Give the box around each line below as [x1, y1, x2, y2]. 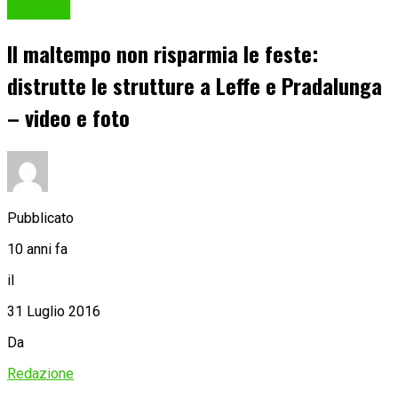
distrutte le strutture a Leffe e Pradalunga [7, 69, 382, 102]
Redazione [7, 364, 74, 382]
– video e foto [7, 101, 130, 134]
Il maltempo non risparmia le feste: [7, 37, 318, 70]
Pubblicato [7, 209, 74, 227]
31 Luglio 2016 [7, 302, 100, 320]
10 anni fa [7, 240, 68, 258]
